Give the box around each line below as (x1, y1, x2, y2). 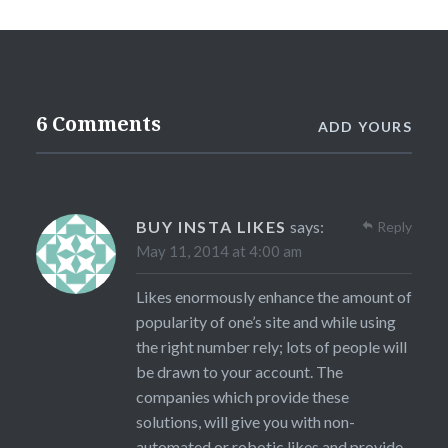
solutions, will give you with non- (135, 412, 355, 432)
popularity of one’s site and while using (135, 312, 396, 332)
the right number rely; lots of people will (135, 337, 407, 357)
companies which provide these (135, 387, 349, 407)
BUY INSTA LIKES (135, 217, 287, 237)
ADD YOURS (317, 118, 413, 136)
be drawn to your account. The (135, 362, 343, 382)
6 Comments (35, 110, 161, 138)
